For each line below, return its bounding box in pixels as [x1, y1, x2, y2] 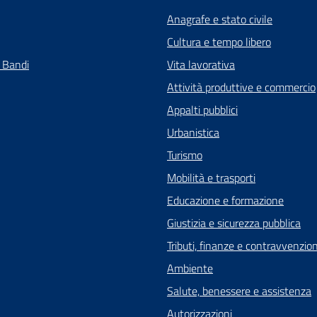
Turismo [167, 146, 202, 164]
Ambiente [167, 260, 213, 277]
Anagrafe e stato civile [167, 11, 272, 28]
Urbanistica [167, 124, 219, 142]
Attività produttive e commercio [167, 79, 316, 96]
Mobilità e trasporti [167, 169, 255, 187]
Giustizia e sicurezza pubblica [167, 214, 301, 232]
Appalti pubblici [167, 101, 238, 119]
